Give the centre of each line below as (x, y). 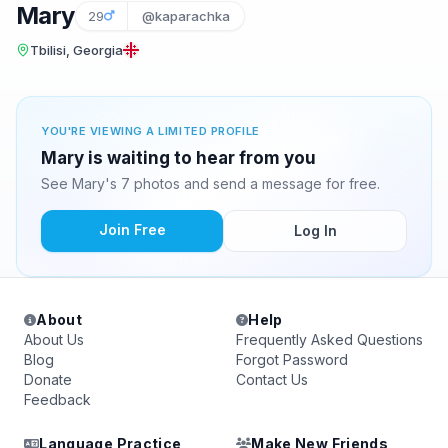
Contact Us (272, 379)
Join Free (132, 229)
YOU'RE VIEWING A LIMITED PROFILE (150, 131)
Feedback (57, 399)
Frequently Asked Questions (329, 339)
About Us (54, 339)
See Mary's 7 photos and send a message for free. (210, 183)
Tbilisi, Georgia (76, 50)
